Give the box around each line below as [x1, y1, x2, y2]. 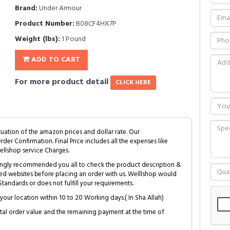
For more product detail [15, 75, 110, 89]
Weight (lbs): [15, 33, 60, 45]
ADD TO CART [29, 54, 80, 66]
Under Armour [37, 3, 82, 14]
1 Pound [60, 33, 86, 45]
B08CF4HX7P [74, 18, 117, 30]
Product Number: [15, 18, 74, 30]
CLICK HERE [116, 78, 151, 88]
